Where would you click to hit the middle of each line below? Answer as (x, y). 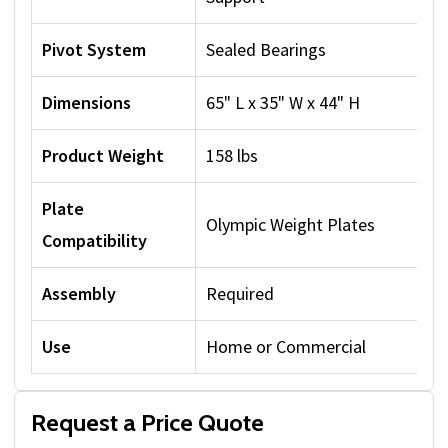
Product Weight (103, 156)
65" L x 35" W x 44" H (283, 103)
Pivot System (94, 50)
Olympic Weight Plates (290, 225)
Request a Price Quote (147, 423)
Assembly (79, 294)
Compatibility (94, 241)
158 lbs (232, 156)
